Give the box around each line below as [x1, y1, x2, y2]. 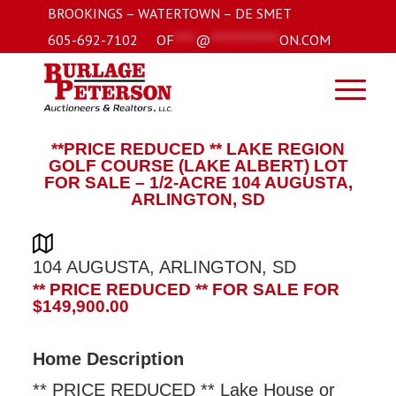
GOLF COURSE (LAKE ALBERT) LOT [48, 156, 348, 175]
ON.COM [278, 31, 331, 49]
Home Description [33, 349, 185, 369]
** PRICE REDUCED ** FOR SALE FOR [33, 280, 340, 299]
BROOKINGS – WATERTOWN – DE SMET [47, 4, 292, 22]
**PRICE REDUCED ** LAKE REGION [51, 140, 345, 158]
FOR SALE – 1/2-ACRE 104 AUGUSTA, [43, 173, 353, 192]
